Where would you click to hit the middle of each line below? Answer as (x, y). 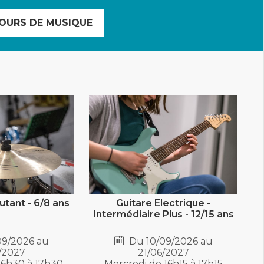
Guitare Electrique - (164, 203)
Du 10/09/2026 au (169, 242)
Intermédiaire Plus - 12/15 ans (163, 214)
